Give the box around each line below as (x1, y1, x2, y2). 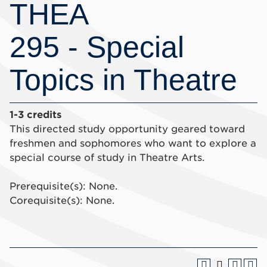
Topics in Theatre (10, 63, 237, 97)
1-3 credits (10, 109, 61, 120)
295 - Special (10, 30, 184, 64)
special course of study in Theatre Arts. (10, 152, 204, 163)
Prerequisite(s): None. (10, 181, 117, 192)
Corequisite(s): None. (10, 195, 114, 206)
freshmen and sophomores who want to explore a (10, 138, 256, 149)
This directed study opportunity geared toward (10, 123, 245, 135)
